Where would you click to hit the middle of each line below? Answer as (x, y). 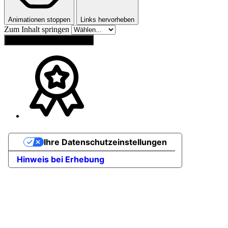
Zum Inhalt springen (38, 29)
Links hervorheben (107, 19)
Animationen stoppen (39, 19)
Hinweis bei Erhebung (61, 159)
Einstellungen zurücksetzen (49, 40)
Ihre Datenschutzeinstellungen (105, 142)
